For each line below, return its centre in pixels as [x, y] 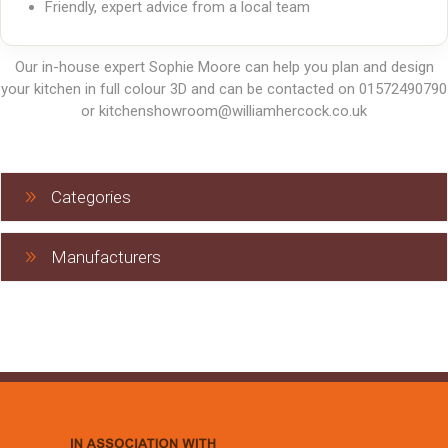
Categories [91, 197]
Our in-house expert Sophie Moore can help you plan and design [224, 67]
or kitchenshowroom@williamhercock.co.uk [224, 111]
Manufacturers [106, 257]
